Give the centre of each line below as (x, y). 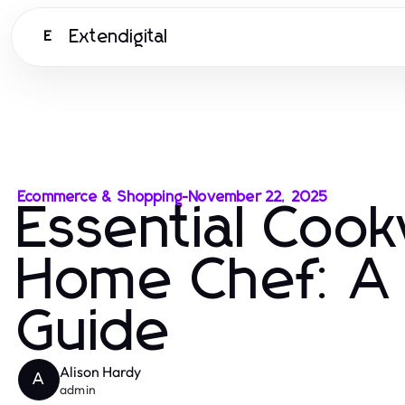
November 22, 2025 (259, 197)
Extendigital (119, 37)
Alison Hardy (100, 371)
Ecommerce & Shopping (100, 197)
